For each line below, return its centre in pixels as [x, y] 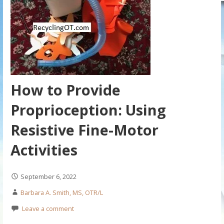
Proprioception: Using [88, 110]
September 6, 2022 [48, 177]
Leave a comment [48, 209]
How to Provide [65, 90]
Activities [44, 150]
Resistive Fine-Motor [84, 130]
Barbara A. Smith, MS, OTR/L [61, 193]
